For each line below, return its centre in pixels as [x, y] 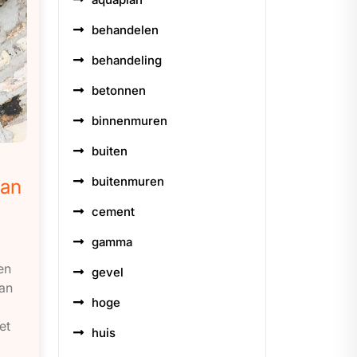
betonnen [119, 90]
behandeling [127, 60]
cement [113, 212]
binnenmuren [129, 121]
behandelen [125, 30]
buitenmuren [128, 181]
